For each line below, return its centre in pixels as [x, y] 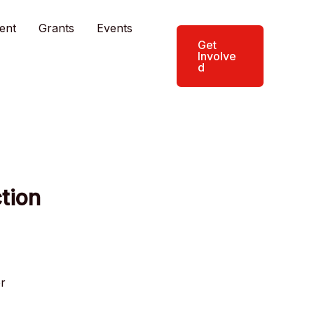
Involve [217, 56]
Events [115, 28]
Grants [56, 28]
